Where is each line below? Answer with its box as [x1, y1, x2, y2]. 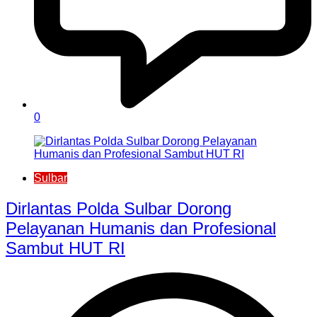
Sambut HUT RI [6, 238, 125, 258]
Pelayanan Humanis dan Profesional [6, 218, 276, 238]
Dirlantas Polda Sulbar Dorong [6, 198, 231, 218]
